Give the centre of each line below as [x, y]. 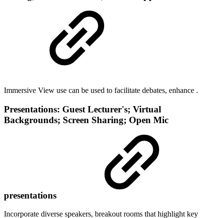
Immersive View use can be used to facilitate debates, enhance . [102, 90]
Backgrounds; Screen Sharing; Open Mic [86, 120]
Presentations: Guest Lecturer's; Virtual [82, 109]
